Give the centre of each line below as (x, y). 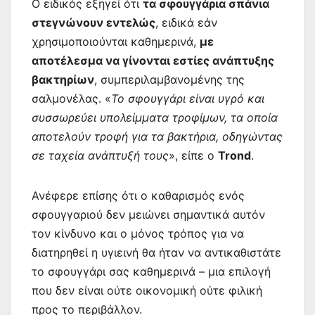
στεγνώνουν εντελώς (94, 22)
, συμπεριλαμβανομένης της (169, 79)
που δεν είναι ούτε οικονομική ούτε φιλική (147, 290)
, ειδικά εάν (186, 22)
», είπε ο (193, 155)
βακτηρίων (63, 79)
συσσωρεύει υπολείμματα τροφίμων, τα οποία (155, 117)
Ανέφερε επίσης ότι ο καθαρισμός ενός (138, 195)
